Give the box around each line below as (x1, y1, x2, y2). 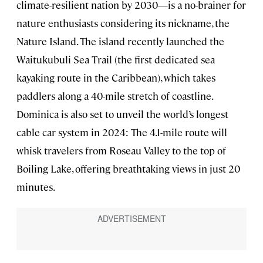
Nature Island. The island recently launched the (16, 34, 224, 48)
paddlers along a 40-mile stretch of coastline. (16, 89, 213, 102)
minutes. (16, 180, 55, 193)
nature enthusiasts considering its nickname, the (16, 16, 230, 29)
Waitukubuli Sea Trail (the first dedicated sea (16, 52, 215, 66)
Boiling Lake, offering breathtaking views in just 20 (16, 161, 240, 175)
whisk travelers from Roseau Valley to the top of (16, 143, 226, 157)
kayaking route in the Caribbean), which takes (16, 70, 215, 84)
